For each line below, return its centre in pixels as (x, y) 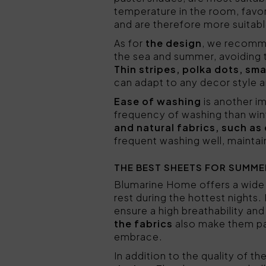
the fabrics (143, 224)
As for (130, 43)
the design (174, 43)
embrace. (138, 237)
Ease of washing (158, 101)
